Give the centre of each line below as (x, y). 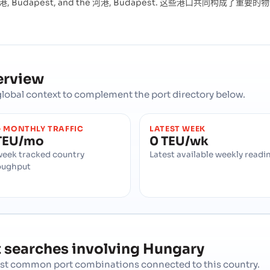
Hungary (173, 249)
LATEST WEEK (177, 129)
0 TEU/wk (179, 142)
